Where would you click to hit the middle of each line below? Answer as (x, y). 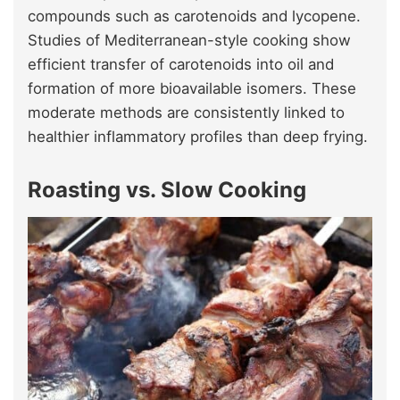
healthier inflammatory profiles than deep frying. (198, 136)
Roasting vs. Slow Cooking (167, 189)
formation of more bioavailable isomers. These (192, 88)
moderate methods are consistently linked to (186, 112)
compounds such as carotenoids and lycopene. (194, 16)
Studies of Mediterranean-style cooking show (189, 40)
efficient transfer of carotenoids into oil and (181, 64)
